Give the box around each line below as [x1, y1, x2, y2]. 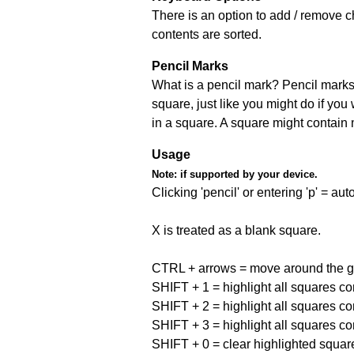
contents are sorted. [152, 27, 262, 41]
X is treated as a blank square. [152, 223, 321, 237]
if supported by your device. [177, 168, 318, 180]
